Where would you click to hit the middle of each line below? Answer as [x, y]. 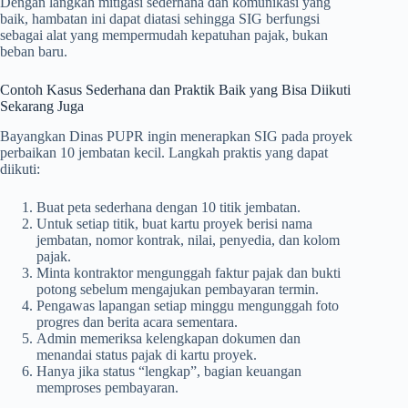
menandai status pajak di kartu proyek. [147, 354]
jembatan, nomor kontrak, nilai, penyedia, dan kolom [188, 240]
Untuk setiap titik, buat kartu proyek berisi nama [174, 223]
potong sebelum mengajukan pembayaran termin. [178, 289]
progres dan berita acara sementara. [137, 321]
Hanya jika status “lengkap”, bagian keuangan [169, 371]
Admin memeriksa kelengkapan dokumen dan [168, 338]
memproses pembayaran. [107, 387]
